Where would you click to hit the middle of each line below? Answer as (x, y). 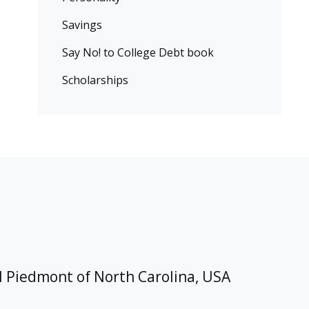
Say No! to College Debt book (138, 52)
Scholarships (95, 80)
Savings (82, 25)
